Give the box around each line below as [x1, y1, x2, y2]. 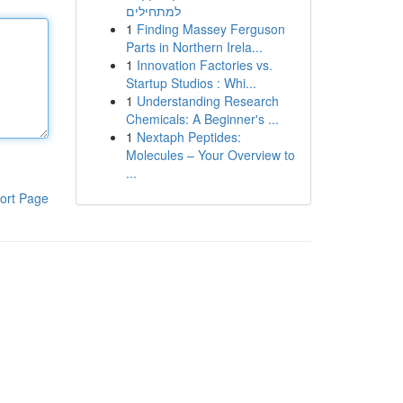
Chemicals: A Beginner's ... [125, 110, 279, 128]
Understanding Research [136, 92, 279, 110]
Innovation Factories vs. [136, 56, 273, 74]
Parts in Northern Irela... [125, 38, 263, 56]
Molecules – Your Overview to [125, 146, 295, 164]
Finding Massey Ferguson [136, 20, 285, 38]
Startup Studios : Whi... [125, 74, 256, 92]
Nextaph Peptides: [136, 128, 241, 146]
